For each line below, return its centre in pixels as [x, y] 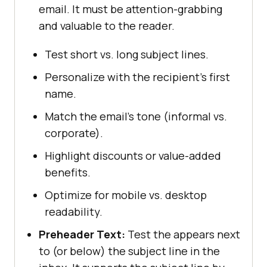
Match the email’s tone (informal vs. [136, 116]
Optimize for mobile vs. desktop [126, 195]
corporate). [74, 133]
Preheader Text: [82, 234]
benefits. [68, 172]
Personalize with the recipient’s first [137, 77]
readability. [74, 211]
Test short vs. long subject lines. [127, 54]
